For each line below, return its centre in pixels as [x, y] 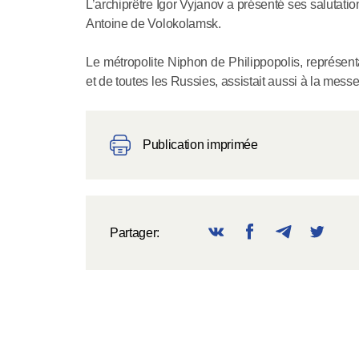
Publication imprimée [200, 145]
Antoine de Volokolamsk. [153, 24]
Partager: [135, 232]
